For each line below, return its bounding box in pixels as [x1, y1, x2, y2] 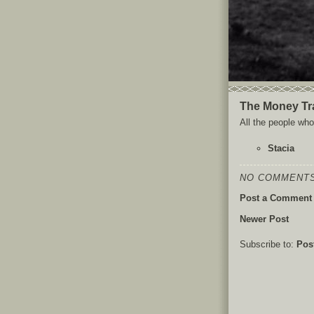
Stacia [268, 143, 294, 153]
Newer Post [240, 214, 289, 224]
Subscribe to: [240, 239, 296, 250]
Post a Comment [240, 193, 312, 203]
